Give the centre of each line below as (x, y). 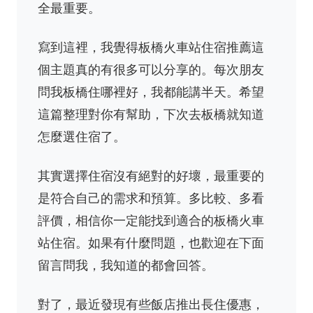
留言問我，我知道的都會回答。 (126, 265)
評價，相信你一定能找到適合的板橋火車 (151, 220)
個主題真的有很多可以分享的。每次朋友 (151, 69)
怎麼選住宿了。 (82, 136)
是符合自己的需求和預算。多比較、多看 (151, 198)
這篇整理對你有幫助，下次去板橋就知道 (151, 114)
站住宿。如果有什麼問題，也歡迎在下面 (151, 242)
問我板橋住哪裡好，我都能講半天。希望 (151, 92)
